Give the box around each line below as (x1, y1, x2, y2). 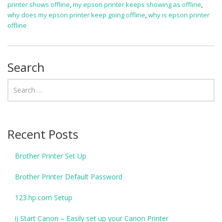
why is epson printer (148, 10, 210, 19)
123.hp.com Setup (15, 192, 72, 202)
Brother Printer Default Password (15, 171, 122, 181)
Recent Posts (7, 125, 78, 142)
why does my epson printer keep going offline (7, 10, 145, 19)
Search (7, 58, 45, 75)
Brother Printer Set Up (15, 151, 86, 161)
